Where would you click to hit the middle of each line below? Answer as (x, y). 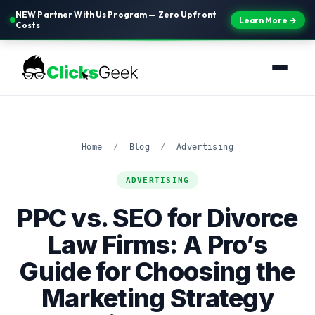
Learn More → (268, 20)
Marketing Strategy (157, 298)
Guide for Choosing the (157, 271)
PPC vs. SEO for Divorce (157, 218)
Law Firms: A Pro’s (157, 245)
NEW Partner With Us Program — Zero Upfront (116, 14)
